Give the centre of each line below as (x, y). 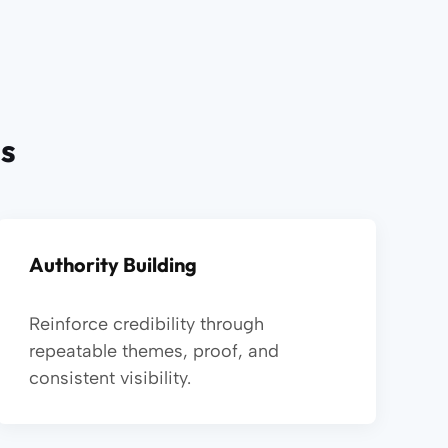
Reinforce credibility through (147, 324)
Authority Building (113, 264)
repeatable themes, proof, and (154, 351)
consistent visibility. (110, 378)
